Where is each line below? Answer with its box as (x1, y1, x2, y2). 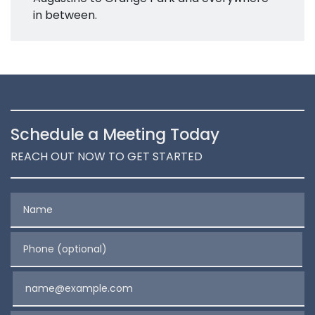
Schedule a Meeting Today (11, 123, 219, 146)
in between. (33, 7, 97, 23)
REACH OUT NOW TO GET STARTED (11, 148, 202, 165)
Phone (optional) (10, 231, 104, 247)
